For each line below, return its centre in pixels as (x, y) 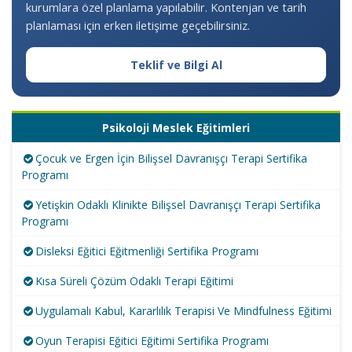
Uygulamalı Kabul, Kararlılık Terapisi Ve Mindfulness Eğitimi (183, 311)
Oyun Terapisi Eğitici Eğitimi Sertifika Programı (152, 341)
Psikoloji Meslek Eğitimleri (176, 128)
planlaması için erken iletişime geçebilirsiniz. (138, 26)
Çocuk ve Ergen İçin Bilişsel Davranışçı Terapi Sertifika (171, 159)
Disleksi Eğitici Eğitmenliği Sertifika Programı (147, 251)
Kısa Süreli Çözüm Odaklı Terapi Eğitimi (134, 281)
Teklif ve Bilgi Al (176, 65)
